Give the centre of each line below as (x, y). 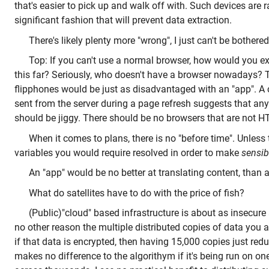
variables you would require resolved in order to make (128, 153)
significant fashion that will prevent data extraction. (123, 20)
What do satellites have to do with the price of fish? (137, 193)
